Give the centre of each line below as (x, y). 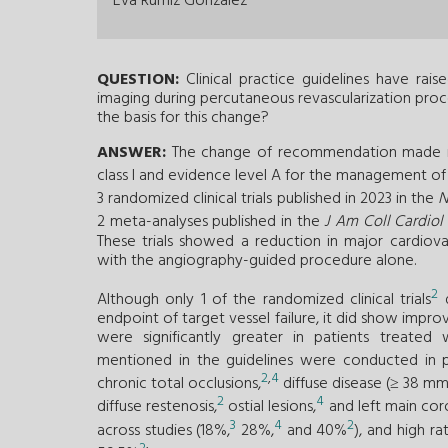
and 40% (315, 431)
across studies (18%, (164, 431)
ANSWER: (131, 152)
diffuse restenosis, (157, 407)
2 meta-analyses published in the (211, 222)
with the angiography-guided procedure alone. (256, 260)
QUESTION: (138, 79)
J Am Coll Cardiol (384, 222)
